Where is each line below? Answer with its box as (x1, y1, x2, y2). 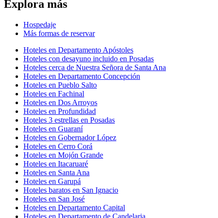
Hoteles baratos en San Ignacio (23, 185, 118, 194)
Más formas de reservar (23, 29, 95, 37)
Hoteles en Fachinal (23, 89, 84, 98)
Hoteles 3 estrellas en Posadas (23, 115, 115, 124)
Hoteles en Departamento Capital (23, 203, 125, 212)
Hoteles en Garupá (23, 177, 81, 185)
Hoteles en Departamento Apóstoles (23, 45, 133, 54)
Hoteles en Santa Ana (23, 168, 90, 177)
